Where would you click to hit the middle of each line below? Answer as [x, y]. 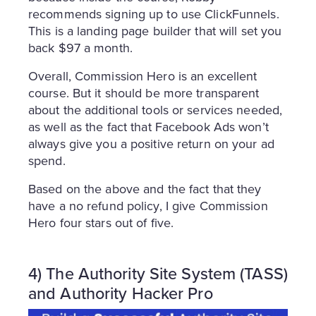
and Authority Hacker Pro [121, 293]
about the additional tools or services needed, [156, 109]
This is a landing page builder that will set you [155, 30]
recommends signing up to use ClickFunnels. [154, 13]
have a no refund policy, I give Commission [148, 205]
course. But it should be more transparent [144, 92]
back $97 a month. [80, 47]
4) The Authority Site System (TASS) [158, 273]
